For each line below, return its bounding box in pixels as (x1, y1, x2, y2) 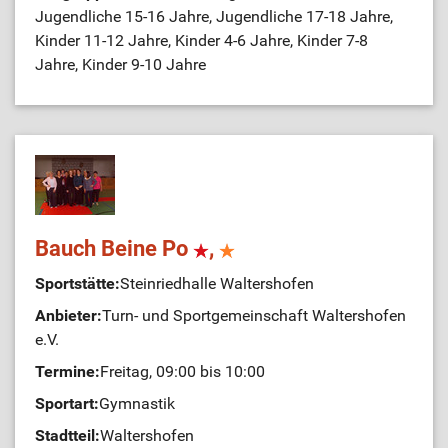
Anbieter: (35, 306, 102, 325)
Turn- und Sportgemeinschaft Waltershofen (102, 306, 406, 325)
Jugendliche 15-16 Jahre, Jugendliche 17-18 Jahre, (35, 7, 393, 26)
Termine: (35, 362, 100, 381)
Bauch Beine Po (35, 236, 193, 261)
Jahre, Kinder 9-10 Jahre (35, 55, 206, 74)
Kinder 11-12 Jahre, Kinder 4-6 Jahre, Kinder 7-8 (35, 31, 368, 50)
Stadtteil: (35, 426, 100, 445)
